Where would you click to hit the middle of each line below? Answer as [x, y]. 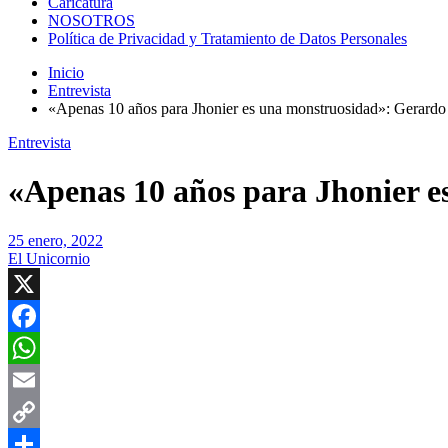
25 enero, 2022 [55, 240]
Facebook [39, 347]
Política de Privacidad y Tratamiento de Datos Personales [227, 38]
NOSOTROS [91, 20]
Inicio [66, 72]
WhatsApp [42, 379]
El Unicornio [49, 258]
